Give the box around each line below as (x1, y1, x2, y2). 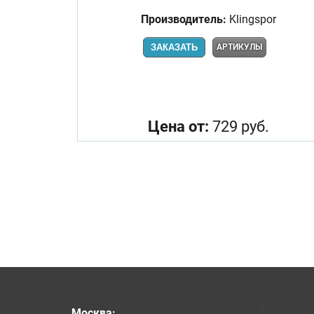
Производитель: (140, 12, 226, 26)
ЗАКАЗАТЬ (151, 41, 198, 53)
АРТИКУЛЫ (217, 41, 262, 52)
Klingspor (226, 12, 276, 26)
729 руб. (208, 117, 269, 135)
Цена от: (147, 117, 209, 135)
